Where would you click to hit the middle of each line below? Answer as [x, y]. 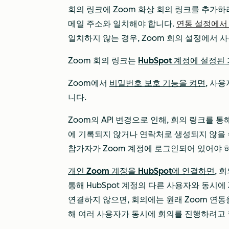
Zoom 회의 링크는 [103, 61]
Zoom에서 [89, 83]
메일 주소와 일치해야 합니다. [122, 24]
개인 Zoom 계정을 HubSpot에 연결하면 [141, 171]
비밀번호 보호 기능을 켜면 [157, 83]
